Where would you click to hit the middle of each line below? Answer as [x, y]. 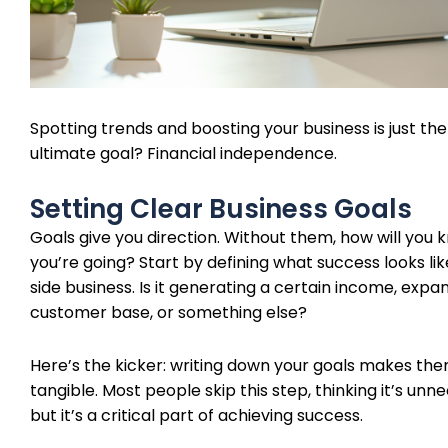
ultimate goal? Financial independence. [183, 153]
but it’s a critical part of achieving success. [196, 415]
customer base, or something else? [168, 312]
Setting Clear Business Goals [221, 208]
